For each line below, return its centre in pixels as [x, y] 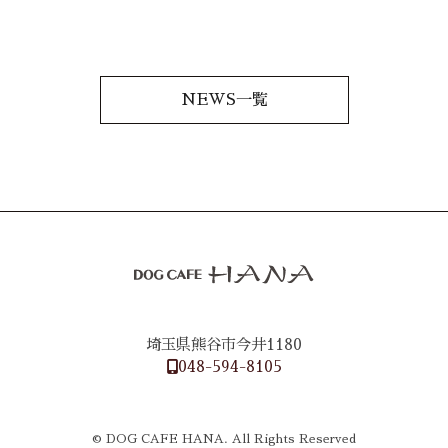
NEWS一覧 [224, 100]
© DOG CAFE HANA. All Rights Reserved [224, 439]
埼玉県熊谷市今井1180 [224, 345]
